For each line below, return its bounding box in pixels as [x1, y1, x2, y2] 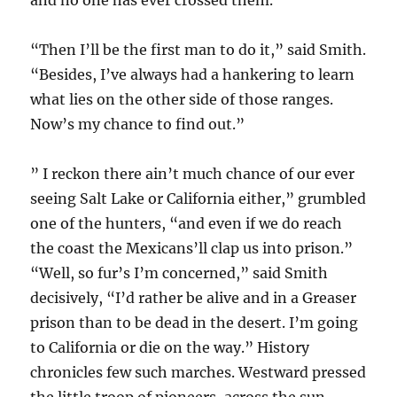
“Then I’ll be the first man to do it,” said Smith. [30, 41, 367, 59]
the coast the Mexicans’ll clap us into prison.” [30, 239, 354, 258]
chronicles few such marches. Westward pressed [30, 363, 367, 382]
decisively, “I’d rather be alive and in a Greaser [30, 289, 357, 307]
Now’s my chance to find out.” [30, 115, 245, 134]
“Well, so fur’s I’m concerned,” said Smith [30, 264, 329, 283]
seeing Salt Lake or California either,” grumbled [30, 190, 367, 208]
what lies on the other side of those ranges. [30, 90, 334, 109]
